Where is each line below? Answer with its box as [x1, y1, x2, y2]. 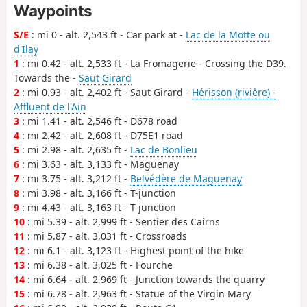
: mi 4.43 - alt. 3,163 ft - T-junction [19, 201, 176, 214]
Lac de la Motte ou [186, 28, 270, 42]
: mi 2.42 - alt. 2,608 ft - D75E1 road [19, 129, 183, 143]
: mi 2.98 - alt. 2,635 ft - [19, 143, 130, 157]
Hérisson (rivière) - [192, 86, 276, 99]
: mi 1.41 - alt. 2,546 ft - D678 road [19, 114, 177, 128]
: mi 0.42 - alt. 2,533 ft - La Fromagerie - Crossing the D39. [19, 57, 286, 71]
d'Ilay [14, 42, 38, 56]
